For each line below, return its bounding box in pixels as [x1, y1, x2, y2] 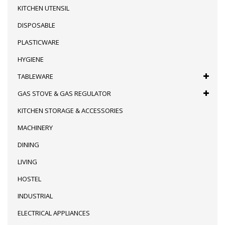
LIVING [18, 157, 37, 166]
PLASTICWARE [18, 37, 59, 47]
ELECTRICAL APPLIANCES [18, 208, 90, 217]
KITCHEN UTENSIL [18, 3, 69, 13]
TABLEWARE [18, 71, 53, 81]
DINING [18, 140, 39, 149]
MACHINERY [18, 123, 53, 132]
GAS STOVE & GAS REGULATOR [18, 88, 111, 98]
